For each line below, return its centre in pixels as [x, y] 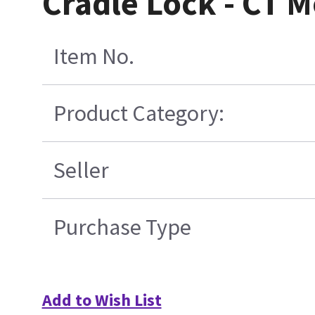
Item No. [94, 57]
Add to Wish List [102, 300]
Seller [81, 171]
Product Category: [139, 114]
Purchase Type [122, 227]
